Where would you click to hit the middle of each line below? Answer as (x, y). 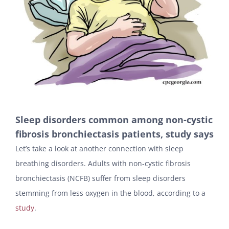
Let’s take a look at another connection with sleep (99, 149)
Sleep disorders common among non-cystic (114, 120)
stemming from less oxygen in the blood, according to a (110, 193)
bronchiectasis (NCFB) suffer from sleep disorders (100, 178)
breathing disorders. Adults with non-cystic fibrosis (103, 164)
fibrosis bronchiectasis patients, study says (114, 134)
